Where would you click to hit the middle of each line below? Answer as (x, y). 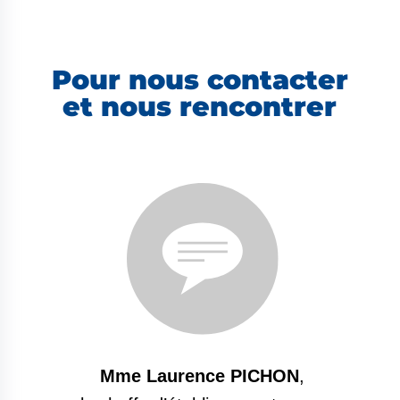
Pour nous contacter (200, 80)
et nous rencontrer (200, 107)
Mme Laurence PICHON (200, 375)
